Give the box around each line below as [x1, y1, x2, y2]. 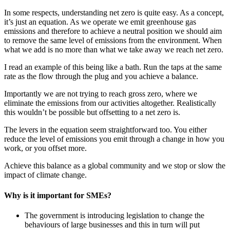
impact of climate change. [4, 170, 87, 180]
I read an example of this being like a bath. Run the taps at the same [4, 63, 222, 72]
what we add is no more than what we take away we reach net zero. [4, 45, 223, 54]
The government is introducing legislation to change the [25, 210, 204, 220]
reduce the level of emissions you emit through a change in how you [4, 135, 224, 144]
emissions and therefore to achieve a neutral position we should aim [4, 27, 222, 36]
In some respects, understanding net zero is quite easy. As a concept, [4, 8, 224, 17]
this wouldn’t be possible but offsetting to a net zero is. [4, 108, 180, 117]
